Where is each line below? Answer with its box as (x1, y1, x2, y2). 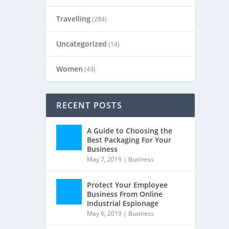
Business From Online (87, 189, 163, 199)
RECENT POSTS (56, 100, 122, 111)
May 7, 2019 (87, 155, 122, 164)
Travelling (56, 14, 91, 24)
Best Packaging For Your (87, 135, 172, 145)
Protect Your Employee (87, 180, 168, 190)
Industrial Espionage (87, 198, 159, 208)
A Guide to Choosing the (87, 126, 173, 135)
